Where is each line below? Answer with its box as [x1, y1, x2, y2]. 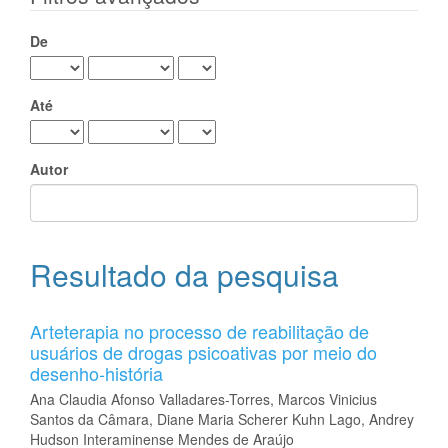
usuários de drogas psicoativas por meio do [30, 339, 377, 365]
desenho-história [30, 360, 163, 386]
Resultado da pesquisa [30, 253, 339, 296]
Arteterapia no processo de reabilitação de [30, 318, 369, 344]
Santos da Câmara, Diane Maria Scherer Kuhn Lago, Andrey [30, 409, 414, 429]
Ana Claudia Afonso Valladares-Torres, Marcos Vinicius [30, 389, 377, 409]
